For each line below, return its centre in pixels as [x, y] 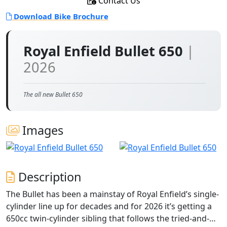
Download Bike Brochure [60, 16]
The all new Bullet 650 [53, 94]
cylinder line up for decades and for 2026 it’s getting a [109, 206]
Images [41, 130]
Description [48, 177]
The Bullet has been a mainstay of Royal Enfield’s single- [112, 194]
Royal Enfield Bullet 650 [105, 51]
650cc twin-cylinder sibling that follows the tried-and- [108, 218]
